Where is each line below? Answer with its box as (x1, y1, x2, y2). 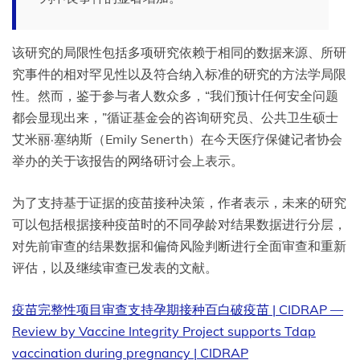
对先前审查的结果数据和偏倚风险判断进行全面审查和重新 (12, 238, 346, 255)
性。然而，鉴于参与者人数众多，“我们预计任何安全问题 (12, 88, 338, 104)
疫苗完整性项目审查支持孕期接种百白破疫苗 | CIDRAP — (12, 301, 343, 318)
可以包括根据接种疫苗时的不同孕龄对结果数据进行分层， (12, 216, 346, 233)
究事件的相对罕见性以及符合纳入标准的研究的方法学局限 (12, 66, 346, 83)
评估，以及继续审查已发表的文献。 (12, 260, 218, 276)
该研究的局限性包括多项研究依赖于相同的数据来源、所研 (12, 44, 346, 61)
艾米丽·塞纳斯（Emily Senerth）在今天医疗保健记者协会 (12, 131, 342, 148)
